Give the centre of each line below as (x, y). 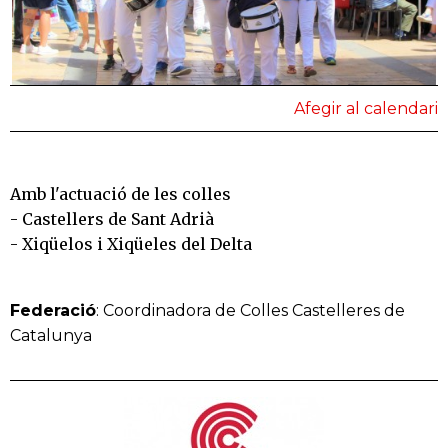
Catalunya (51, 336)
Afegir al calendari (366, 109)
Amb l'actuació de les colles (120, 194)
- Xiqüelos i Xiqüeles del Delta (131, 244)
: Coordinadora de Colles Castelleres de (250, 311)
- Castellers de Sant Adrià (112, 219)
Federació (53, 311)
